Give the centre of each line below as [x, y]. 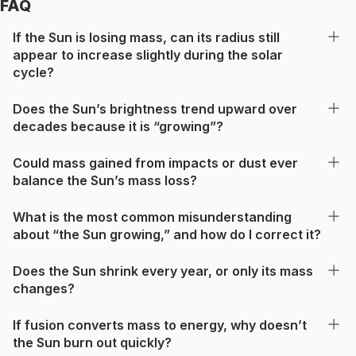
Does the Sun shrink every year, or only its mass [163, 271]
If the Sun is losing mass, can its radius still [146, 37]
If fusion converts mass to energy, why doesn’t [160, 325]
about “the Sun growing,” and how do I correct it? [167, 234]
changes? [44, 288]
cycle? [33, 72]
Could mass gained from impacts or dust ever [155, 163]
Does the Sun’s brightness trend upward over [155, 108]
